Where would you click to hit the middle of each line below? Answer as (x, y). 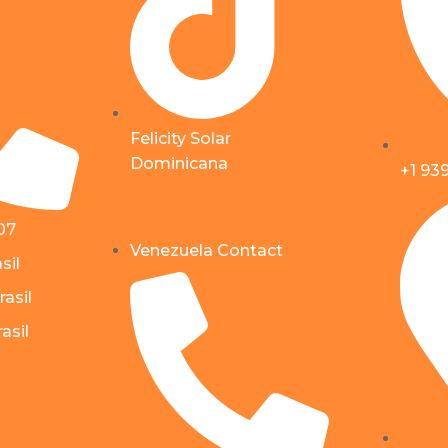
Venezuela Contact (206, 250)
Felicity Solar (180, 138)
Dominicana (179, 163)
